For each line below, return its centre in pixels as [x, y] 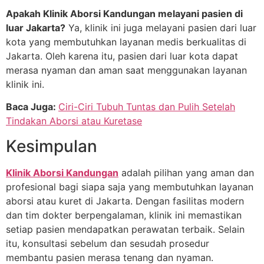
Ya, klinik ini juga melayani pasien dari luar [161, 27]
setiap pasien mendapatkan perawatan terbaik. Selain [125, 229]
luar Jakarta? [36, 27]
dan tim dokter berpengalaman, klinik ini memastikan [124, 215]
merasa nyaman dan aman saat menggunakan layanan [126, 70]
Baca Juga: [32, 107]
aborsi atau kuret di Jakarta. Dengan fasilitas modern [125, 201]
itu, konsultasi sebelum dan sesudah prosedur [108, 243]
